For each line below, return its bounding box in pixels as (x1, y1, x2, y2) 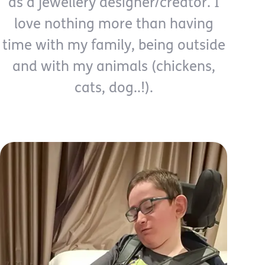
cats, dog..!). (74, 82, 153, 96)
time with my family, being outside (2, 39, 225, 53)
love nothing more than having (14, 18, 214, 32)
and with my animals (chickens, (12, 60, 215, 75)
